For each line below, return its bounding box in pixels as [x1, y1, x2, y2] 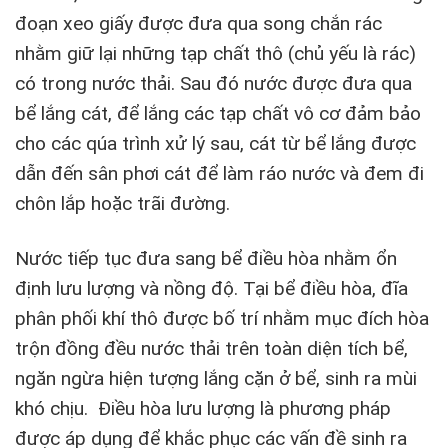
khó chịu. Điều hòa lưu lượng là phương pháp [15, 396, 391, 420]
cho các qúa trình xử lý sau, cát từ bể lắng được [15, 132, 416, 156]
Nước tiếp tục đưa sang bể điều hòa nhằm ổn [15, 246, 397, 270]
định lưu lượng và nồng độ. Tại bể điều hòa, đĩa [15, 276, 408, 300]
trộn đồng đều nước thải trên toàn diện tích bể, [15, 336, 408, 360]
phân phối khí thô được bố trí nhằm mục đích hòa [15, 306, 429, 330]
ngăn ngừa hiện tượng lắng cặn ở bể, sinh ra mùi [15, 366, 417, 390]
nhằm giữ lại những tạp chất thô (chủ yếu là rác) [15, 42, 416, 66]
